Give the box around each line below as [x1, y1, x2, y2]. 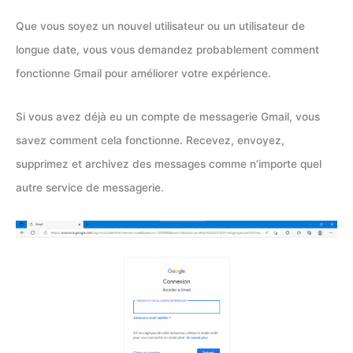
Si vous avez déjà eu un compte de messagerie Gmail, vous [16, 110, 320, 124]
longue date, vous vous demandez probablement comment [16, 43, 319, 56]
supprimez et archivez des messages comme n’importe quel [16, 158, 321, 171]
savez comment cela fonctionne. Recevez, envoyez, [16, 134, 284, 147]
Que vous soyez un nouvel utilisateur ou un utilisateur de [16, 19, 305, 32]
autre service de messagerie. [16, 181, 164, 195]
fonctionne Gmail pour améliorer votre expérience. [16, 66, 271, 80]
